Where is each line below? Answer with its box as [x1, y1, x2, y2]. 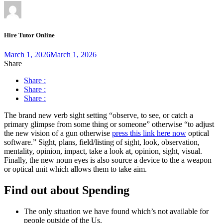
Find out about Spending [4, 183, 129, 197]
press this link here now [112, 128, 186, 137]
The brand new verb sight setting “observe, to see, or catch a [4, 111, 193, 119]
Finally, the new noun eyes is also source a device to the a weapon [4, 155, 212, 164]
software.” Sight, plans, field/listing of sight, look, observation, [4, 137, 200, 146]
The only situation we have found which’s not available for [24, 207, 209, 216]
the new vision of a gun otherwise [4, 128, 112, 137]
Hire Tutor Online [4, 31, 55, 39]
